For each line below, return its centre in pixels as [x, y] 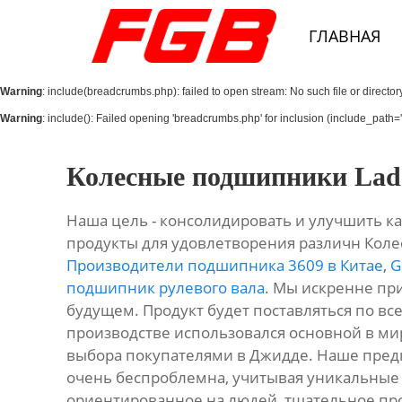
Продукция [56, 114]
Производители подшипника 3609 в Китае [224, 266]
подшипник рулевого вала [165, 288]
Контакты [52, 205]
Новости [49, 159]
